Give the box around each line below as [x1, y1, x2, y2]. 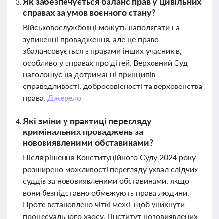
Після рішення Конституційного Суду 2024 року [23, 153, 196, 162]
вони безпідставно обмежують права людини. [23, 188, 189, 197]
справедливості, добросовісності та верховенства [23, 81, 202, 90]
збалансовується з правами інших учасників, [23, 46, 182, 55]
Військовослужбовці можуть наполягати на [23, 22, 180, 32]
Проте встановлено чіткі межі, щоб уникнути [23, 199, 185, 209]
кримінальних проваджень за [23, 126, 143, 137]
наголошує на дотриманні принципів [23, 69, 155, 79]
